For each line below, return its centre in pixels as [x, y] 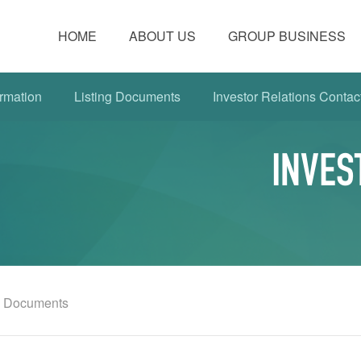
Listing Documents [127, 96]
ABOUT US [162, 36]
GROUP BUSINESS [286, 36]
